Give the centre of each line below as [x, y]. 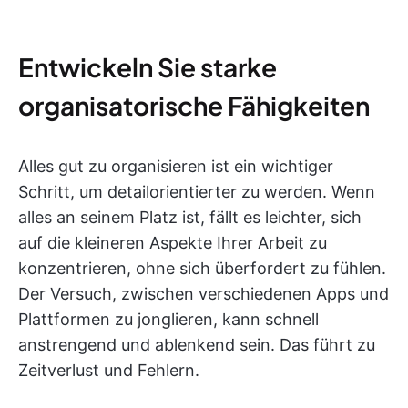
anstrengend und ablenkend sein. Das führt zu [197, 345]
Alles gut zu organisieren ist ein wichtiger [176, 166]
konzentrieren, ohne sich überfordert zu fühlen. [202, 268]
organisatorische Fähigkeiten [194, 105]
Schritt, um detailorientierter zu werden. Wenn [197, 192]
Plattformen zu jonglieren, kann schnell [168, 319]
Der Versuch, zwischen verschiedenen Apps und [204, 294]
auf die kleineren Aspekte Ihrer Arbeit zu [173, 243]
